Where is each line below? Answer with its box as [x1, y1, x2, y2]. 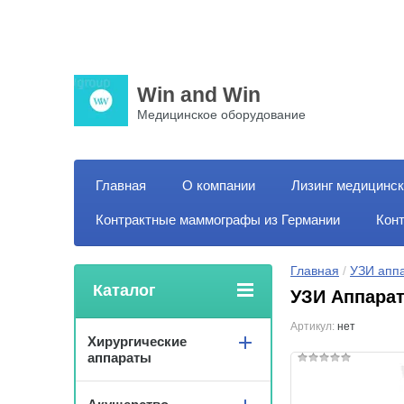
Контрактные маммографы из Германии [96, 212, 340, 227]
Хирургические [87, 334, 187, 349]
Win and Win [137, 83, 261, 106]
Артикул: [290, 320, 335, 334]
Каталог [93, 281, 156, 299]
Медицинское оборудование [137, 107, 306, 122]
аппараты [87, 350, 151, 365]
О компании [182, 178, 255, 193]
